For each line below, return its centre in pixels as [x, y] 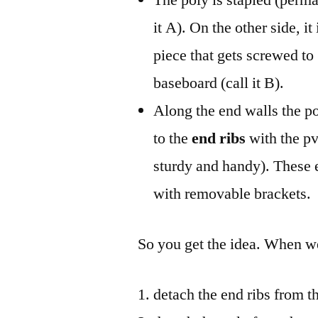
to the [171, 138]
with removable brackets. [232, 193]
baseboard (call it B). [219, 83]
